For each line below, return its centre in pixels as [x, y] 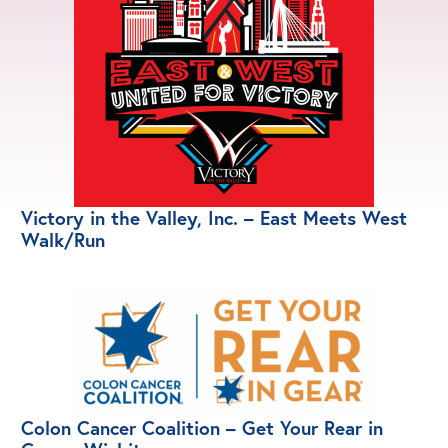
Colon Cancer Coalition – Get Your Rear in [202, 427]
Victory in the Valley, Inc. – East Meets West [214, 217]
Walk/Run [63, 239]
